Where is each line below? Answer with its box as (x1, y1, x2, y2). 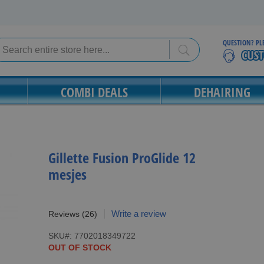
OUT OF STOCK (48, 243, 111, 252)
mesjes (48, 164, 87, 184)
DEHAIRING (194, 83, 250, 101)
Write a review (111, 209, 166, 219)
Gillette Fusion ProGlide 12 (48, 148, 196, 167)
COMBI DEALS (61, 83, 128, 101)
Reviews (48, 209, 80, 219)
